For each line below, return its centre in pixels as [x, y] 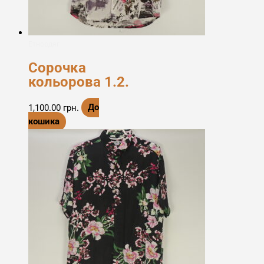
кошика [44, 122]
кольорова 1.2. [79, 82]
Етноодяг [44, 44]
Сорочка [57, 67]
